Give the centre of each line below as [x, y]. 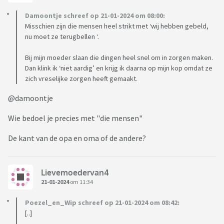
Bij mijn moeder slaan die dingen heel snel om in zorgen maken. [119, 58]
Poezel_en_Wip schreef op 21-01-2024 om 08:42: [102, 203]
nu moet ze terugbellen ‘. [62, 37]
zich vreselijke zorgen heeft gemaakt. [81, 79]
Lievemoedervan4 [75, 172]
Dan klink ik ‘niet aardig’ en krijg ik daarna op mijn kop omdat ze [119, 68]
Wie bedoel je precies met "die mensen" [75, 118]
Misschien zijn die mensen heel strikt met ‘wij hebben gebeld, [117, 26]
